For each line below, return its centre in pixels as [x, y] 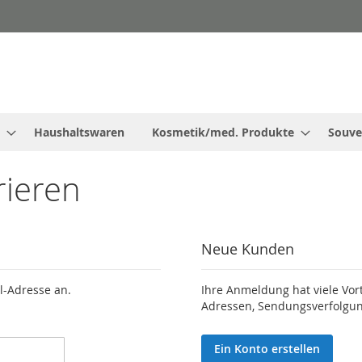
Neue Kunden [247, 249]
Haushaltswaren [79, 132]
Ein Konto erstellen [267, 349]
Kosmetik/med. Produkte [223, 132]
